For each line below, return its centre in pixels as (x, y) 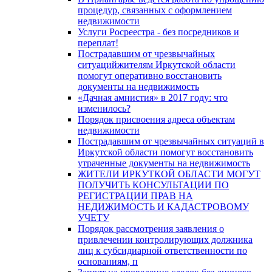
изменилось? (104, 108)
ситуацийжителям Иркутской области (157, 64)
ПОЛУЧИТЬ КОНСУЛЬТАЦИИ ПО (153, 185)
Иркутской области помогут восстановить (165, 152)
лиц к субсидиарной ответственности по (162, 250)
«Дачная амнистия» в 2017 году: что (153, 97)
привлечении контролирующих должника (165, 239)
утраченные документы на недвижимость (164, 163)
